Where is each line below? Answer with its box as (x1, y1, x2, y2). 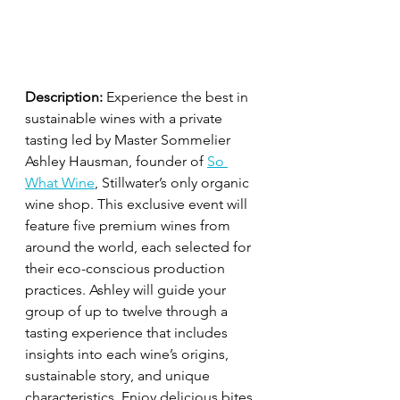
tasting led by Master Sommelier (25, 131, 234, 148)
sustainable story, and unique (25, 367, 213, 384)
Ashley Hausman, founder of (25, 153, 207, 170)
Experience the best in (103, 88, 252, 105)
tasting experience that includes (25, 324, 231, 341)
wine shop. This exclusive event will (25, 196, 251, 212)
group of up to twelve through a (25, 303, 231, 320)
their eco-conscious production (25, 260, 229, 277)
